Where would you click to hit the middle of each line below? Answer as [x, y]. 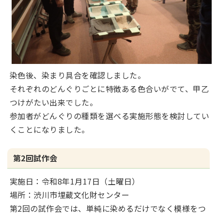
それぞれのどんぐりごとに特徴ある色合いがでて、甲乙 [109, 88]
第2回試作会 [35, 158]
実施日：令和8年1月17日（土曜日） [75, 181]
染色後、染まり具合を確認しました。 [78, 75]
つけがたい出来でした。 [54, 102]
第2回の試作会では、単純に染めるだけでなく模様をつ [108, 208]
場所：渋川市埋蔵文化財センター [70, 194]
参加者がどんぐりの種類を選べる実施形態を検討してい [110, 116]
